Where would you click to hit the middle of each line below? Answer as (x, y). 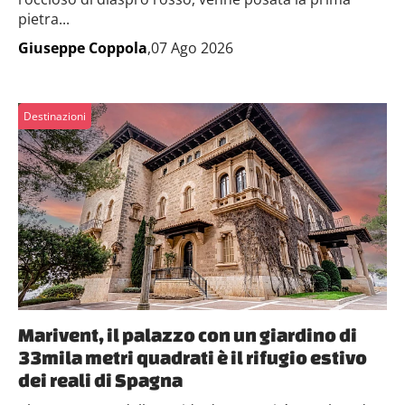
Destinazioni (55, 116)
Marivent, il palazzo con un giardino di (188, 334)
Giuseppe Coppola (83, 47)
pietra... (44, 19)
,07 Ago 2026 (190, 47)
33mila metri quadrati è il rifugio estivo (193, 357)
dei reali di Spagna (100, 380)
